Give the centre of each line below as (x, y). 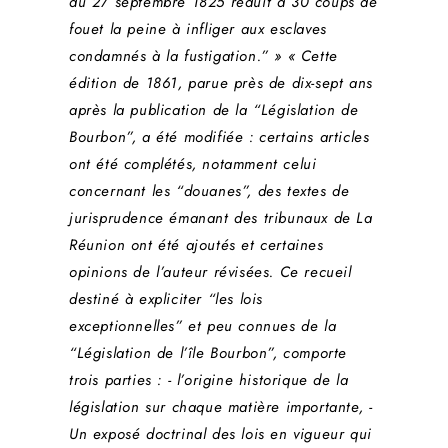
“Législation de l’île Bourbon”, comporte (208, 353)
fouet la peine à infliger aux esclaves (198, 29)
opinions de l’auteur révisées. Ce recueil (210, 272)
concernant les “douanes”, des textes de (209, 191)
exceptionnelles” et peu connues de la (203, 326)
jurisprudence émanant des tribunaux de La (221, 218)
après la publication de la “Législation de (214, 110)
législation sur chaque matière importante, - (221, 407)
